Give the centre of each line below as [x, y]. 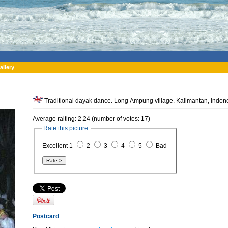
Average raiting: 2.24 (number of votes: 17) [91, 119]
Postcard [46, 216]
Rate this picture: [66, 129]
